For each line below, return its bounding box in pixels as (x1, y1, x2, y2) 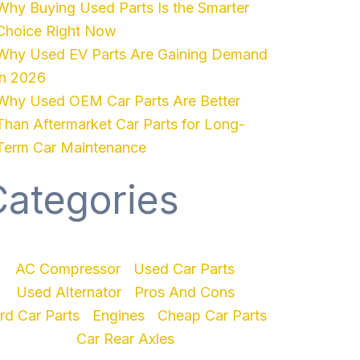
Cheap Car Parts (157, 307, 268, 324)
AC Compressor (15, 260, 121, 277)
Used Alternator (15, 284, 121, 301)
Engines (92, 307, 145, 324)
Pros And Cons (133, 284, 235, 301)
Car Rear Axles (76, 330, 174, 347)
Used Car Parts (133, 260, 235, 277)
